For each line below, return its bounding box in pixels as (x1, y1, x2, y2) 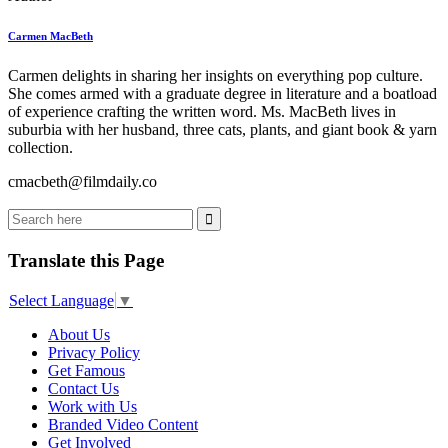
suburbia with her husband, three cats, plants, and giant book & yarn (8, 121, 437, 139)
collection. (8, 139, 73, 157)
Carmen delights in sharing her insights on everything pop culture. (8, 67, 423, 85)
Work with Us (48, 397, 137, 415)
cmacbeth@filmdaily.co (8, 173, 157, 191)
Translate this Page (8, 249, 164, 271)
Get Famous (48, 361, 125, 379)
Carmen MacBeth (8, 30, 93, 43)
